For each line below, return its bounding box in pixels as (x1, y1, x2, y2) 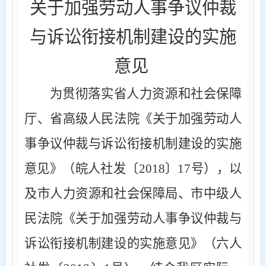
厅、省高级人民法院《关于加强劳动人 (24, 111, 242, 126)
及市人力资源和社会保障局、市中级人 (24, 186, 242, 201)
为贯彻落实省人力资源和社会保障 (49, 86, 242, 101)
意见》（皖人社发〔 (24, 161, 139, 176)
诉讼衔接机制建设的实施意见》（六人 (24, 236, 242, 251)
